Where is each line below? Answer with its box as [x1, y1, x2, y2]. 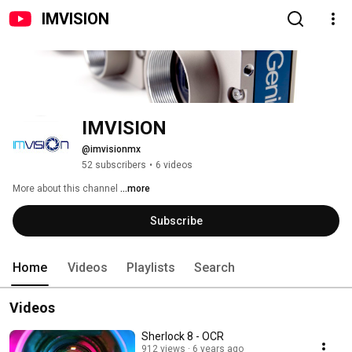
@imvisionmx [82, 144, 141, 156]
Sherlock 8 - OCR [141, 330, 224, 343]
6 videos [156, 159, 192, 171]
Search [194, 260, 235, 276]
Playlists [126, 260, 175, 276]
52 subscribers [82, 159, 146, 171]
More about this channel [13, 183, 118, 195]
